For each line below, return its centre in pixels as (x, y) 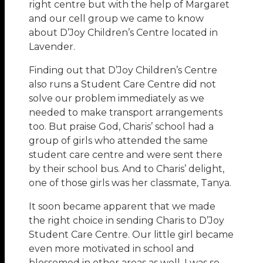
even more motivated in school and (112, 248)
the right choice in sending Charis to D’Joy (127, 220)
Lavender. (52, 46)
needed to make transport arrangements (126, 112)
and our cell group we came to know (117, 18)
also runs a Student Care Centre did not (123, 84)
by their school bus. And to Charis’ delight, (127, 168)
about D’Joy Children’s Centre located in (124, 32)
